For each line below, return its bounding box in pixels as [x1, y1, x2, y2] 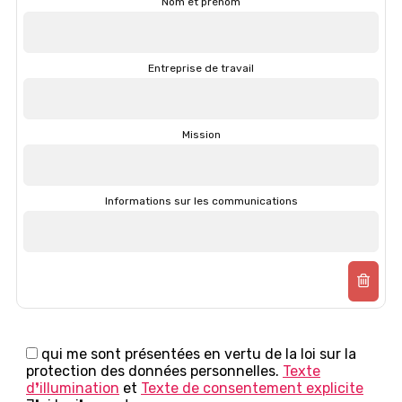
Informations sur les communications [104, 194, 298, 207]
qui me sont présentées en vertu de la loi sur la [38, 345, 356, 363]
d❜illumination [26, 379, 119, 397]
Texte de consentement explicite [141, 379, 363, 397]
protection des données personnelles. [26, 362, 283, 380]
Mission [181, 127, 221, 141]
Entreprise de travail [148, 61, 254, 74]
